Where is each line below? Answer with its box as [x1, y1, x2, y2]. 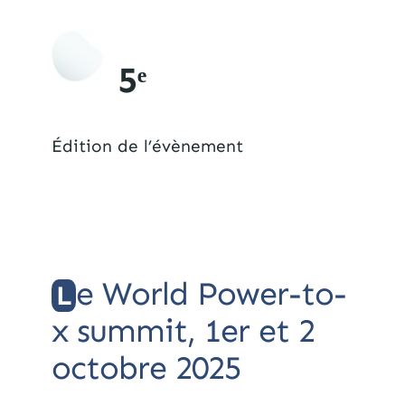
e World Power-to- [75, 273, 346, 313]
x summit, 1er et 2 [51, 310, 315, 350]
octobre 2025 [51, 347, 240, 387]
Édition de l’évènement [51, 135, 243, 156]
